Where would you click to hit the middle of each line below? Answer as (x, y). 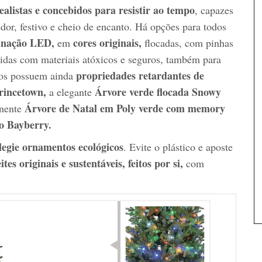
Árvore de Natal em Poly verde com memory (125, 108)
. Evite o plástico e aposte (178, 146)
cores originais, (107, 42)
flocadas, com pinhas (187, 42)
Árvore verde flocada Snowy (158, 92)
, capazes (214, 10)
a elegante (70, 92)
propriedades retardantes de (140, 75)
